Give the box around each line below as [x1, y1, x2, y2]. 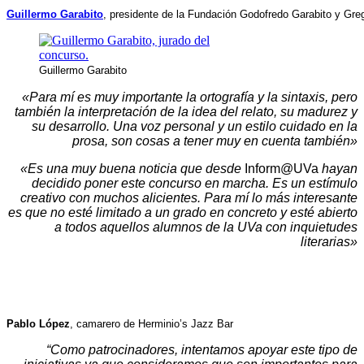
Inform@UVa [241, 161, 318, 175]
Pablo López [6, 317, 70, 330]
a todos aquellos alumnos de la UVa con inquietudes [54, 219, 357, 234]
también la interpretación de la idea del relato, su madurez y [15, 104, 357, 119]
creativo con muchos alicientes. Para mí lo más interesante [20, 190, 357, 205]
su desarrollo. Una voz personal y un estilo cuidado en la [32, 119, 357, 133]
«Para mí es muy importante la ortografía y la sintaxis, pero [22, 89, 357, 104]
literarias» [301, 234, 357, 249]
